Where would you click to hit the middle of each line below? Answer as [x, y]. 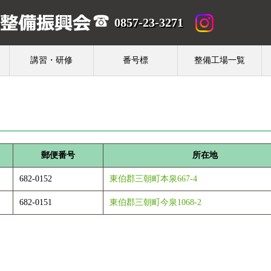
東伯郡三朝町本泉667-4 [153, 179]
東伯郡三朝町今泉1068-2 [155, 202]
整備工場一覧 [219, 60]
